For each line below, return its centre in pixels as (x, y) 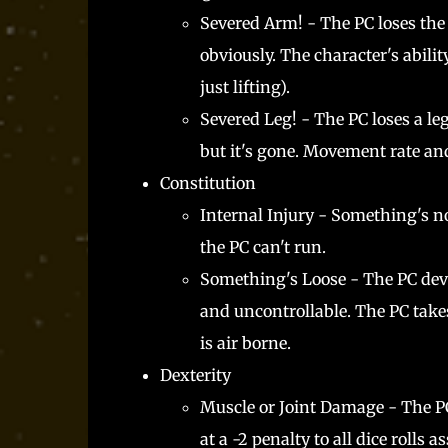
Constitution (207, 182)
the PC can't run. (264, 246)
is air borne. (247, 342)
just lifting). (246, 86)
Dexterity (195, 374)
